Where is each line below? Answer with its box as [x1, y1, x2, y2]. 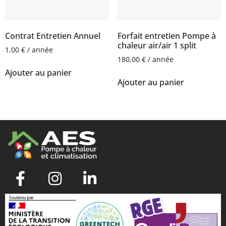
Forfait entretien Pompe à [117, 30, 216, 41]
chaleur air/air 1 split [117, 39, 196, 51]
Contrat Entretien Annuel [5, 30, 100, 41]
